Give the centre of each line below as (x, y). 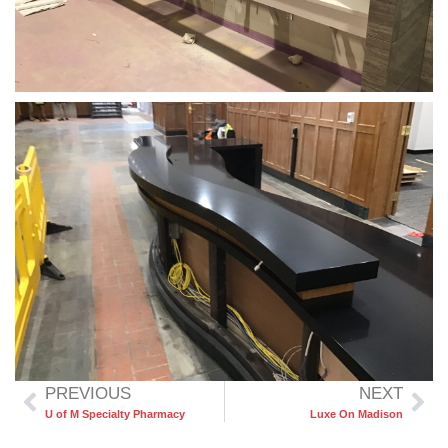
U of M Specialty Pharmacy (115, 414)
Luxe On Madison (356, 414)
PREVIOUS (88, 394)
